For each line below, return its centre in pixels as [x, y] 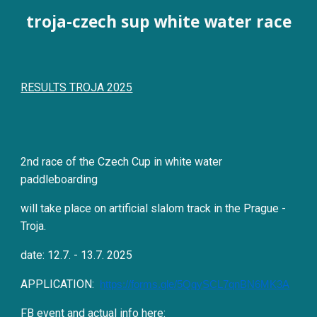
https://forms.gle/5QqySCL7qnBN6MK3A [195, 284]
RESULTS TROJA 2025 [77, 87]
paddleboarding [59, 179]
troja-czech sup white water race [158, 22]
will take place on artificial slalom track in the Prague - [154, 208]
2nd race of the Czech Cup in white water [122, 162]
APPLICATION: [58, 284]
